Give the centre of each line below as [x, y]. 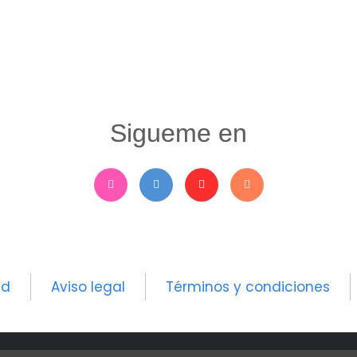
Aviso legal [88, 287]
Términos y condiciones [248, 287]
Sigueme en [178, 133]
